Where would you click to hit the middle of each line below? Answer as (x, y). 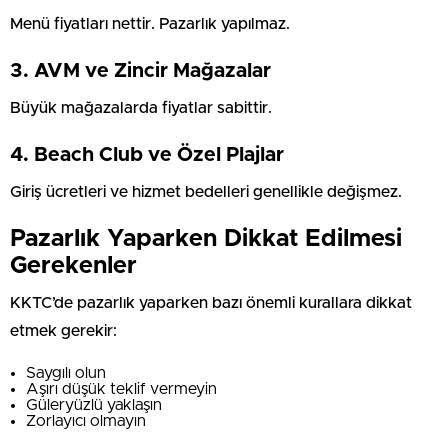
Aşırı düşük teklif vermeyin (121, 388)
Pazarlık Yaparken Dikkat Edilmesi (206, 238)
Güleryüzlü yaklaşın (94, 404)
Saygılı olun (66, 372)
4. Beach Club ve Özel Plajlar (147, 154)
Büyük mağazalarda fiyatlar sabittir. (141, 107)
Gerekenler (73, 265)
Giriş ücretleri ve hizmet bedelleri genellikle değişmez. (206, 191)
